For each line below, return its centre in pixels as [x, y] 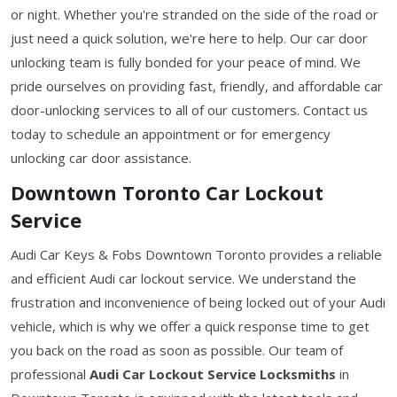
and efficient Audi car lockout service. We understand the [183, 278]
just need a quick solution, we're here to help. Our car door [189, 38]
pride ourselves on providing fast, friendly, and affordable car [197, 86]
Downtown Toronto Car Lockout [167, 192]
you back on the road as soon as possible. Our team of [177, 350]
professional [50, 374]
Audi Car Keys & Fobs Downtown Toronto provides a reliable [196, 254]
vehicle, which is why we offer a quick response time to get [190, 326]
